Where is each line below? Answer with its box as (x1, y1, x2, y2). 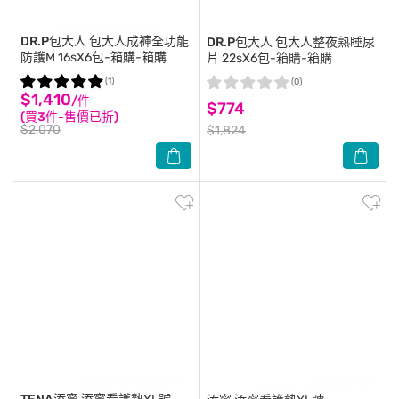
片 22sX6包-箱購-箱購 (207, 51, 332, 66)
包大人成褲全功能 (86, 34, 189, 49)
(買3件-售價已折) (20, 109, 118, 125)
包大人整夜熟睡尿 (273, 35, 375, 50)
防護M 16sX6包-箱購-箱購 (20, 50, 167, 65)
